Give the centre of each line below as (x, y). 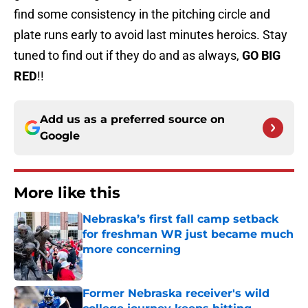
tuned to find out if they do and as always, (128, 56)
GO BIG (261, 56)
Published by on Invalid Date (142, 263)
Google (60, 136)
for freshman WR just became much (188, 234)
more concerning (132, 250)
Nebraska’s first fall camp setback (180, 219)
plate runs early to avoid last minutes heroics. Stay (151, 35)
